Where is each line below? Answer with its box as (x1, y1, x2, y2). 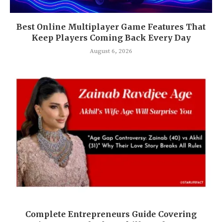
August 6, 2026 (90, 47, 132, 55)
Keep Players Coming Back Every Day (31, 33, 191, 43)
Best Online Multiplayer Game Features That (16, 22, 206, 32)
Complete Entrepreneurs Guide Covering (25, 209, 197, 219)
